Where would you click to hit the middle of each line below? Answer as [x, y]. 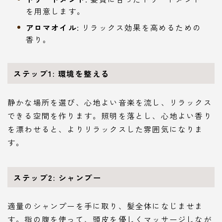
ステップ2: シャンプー [58, 177]
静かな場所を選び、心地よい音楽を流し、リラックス [110, 102]
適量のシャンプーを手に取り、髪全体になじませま [106, 206]
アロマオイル [51, 27]
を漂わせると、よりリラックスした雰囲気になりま [106, 129]
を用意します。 [55, 11]
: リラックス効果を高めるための [139, 27]
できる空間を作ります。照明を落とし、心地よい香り [110, 115]
